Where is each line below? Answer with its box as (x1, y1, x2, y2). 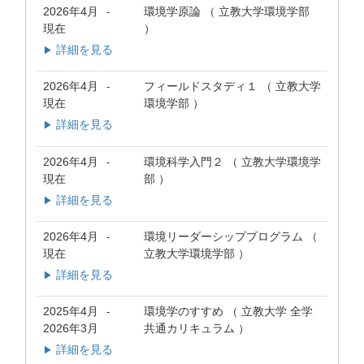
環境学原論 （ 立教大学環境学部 (144, 5, 310, 19)
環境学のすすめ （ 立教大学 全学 (144, 304, 313, 318)
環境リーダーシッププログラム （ (144, 229, 318, 243)
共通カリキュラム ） (144, 321, 249, 335)
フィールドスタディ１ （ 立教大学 (144, 80, 321, 93)
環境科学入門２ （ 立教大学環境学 (144, 154, 321, 168)
